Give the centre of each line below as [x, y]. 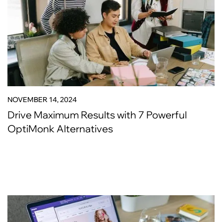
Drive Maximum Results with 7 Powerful [97, 115]
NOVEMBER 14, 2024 [42, 100]
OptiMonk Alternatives [60, 129]
